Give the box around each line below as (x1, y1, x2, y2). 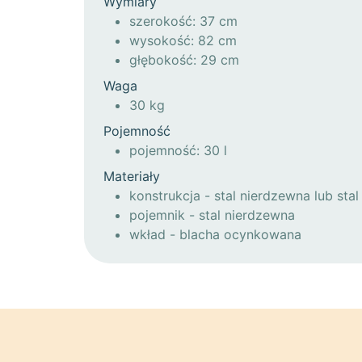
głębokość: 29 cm (129, 51, 239, 68)
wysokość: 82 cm (129, 32, 237, 48)
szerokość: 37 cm (129, 12, 238, 29)
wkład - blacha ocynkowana (129, 225, 301, 242)
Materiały (103, 167, 160, 184)
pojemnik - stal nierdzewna (129, 206, 295, 223)
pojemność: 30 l (129, 141, 227, 158)
